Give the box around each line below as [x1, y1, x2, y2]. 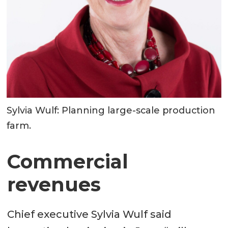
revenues [7, 172, 101, 196]
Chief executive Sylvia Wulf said [7, 208, 172, 221]
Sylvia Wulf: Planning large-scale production [7, 104, 216, 116]
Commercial [7, 149, 128, 174]
